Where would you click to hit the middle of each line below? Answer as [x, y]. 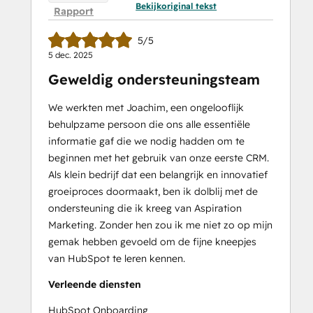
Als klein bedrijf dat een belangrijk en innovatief [158, 174]
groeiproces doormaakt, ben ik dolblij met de [153, 191]
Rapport [74, 11]
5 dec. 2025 [71, 54]
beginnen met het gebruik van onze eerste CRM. [159, 158]
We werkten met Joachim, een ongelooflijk [146, 107]
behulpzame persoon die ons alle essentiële [149, 124]
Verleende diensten [95, 284]
